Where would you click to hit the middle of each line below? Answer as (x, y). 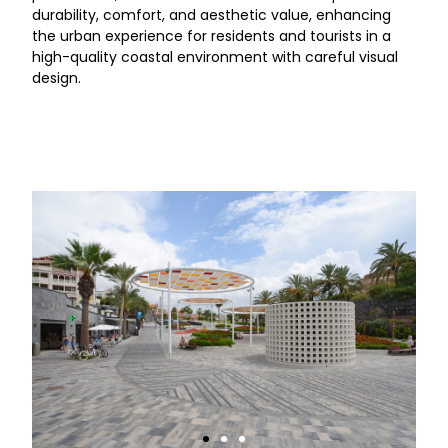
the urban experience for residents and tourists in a (211, 36)
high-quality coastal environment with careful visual (215, 57)
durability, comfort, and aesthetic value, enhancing (211, 15)
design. (56, 78)
